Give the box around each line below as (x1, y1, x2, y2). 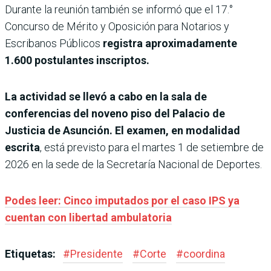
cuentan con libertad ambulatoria (5, 211, 172, 224)
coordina (183, 247, 225, 261)
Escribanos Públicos (5, 37, 103, 50)
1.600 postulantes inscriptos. (5, 54, 149, 67)
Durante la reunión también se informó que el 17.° (5, 3, 233, 16)
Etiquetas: (5, 247, 58, 261)
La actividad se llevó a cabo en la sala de (5, 90, 207, 103)
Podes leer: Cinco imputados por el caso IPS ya (5, 194, 240, 207)
